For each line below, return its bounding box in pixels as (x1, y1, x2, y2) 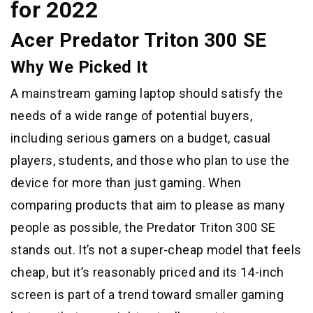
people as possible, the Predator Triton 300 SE (10, 219, 276, 235)
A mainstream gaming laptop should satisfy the (10, 85, 284, 101)
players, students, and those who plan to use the (10, 152, 290, 168)
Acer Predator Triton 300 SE (10, 28, 267, 52)
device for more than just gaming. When (10, 175, 242, 190)
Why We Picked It (10, 57, 148, 77)
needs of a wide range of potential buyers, (10, 108, 253, 123)
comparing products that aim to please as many (10, 197, 286, 212)
